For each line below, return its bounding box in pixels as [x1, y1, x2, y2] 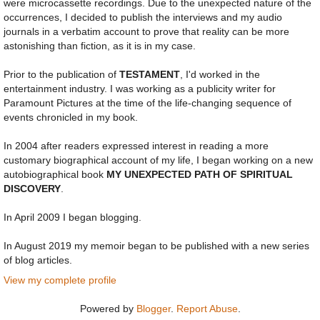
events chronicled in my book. [4, 111, 138, 124]
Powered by [79, 302, 136, 314]
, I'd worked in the [180, 69, 260, 81]
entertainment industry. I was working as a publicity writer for [4, 83, 276, 95]
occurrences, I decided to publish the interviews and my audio [4, 11, 282, 24]
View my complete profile [4, 274, 116, 286]
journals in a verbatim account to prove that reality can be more [4, 26, 289, 38]
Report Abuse [176, 302, 238, 314]
